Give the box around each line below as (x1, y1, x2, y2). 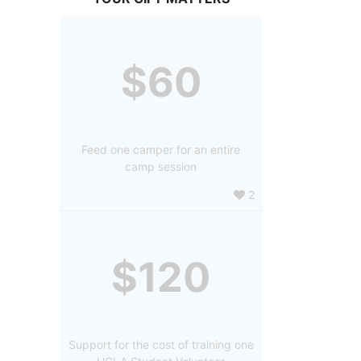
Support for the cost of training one (68, 337, 254, 351)
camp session (125, 159, 197, 173)
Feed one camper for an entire (81, 142, 241, 156)
